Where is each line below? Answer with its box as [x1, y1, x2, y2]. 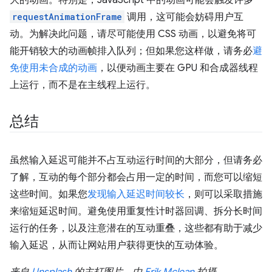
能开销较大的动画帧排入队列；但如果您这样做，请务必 [10, 45, 253, 58]
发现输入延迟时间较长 [87, 188, 185, 201]
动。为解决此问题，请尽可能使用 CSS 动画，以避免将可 [10, 28, 256, 41]
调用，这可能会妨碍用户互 [124, 11, 243, 24]
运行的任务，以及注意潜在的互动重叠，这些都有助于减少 [10, 222, 262, 235]
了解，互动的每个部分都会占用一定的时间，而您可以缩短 [10, 171, 262, 184]
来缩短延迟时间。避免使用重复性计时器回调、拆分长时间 [10, 205, 262, 218]
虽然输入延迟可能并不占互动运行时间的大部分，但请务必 [10, 154, 262, 167]
